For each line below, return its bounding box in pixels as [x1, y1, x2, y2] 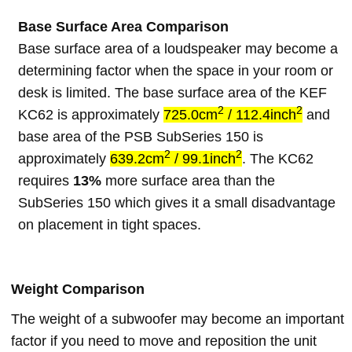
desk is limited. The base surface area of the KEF [18, 84, 327, 101]
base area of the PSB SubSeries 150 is [18, 128, 263, 145]
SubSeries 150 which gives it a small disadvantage [18, 194, 335, 211]
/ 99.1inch [170, 150, 236, 167]
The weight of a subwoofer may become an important [11, 310, 344, 327]
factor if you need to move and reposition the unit [11, 332, 317, 349]
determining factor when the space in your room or [18, 62, 333, 79]
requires [18, 172, 73, 189]
